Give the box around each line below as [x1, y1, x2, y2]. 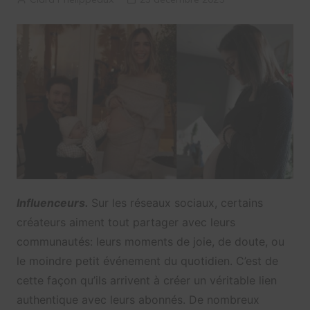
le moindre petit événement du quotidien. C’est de [16, 254, 278, 268]
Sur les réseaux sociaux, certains [91, 196, 263, 210]
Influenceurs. [16, 196, 91, 210]
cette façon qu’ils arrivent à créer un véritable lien [16, 273, 277, 288]
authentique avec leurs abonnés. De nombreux [16, 293, 259, 307]
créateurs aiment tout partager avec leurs [16, 215, 235, 230]
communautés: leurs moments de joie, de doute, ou [16, 235, 284, 249]
